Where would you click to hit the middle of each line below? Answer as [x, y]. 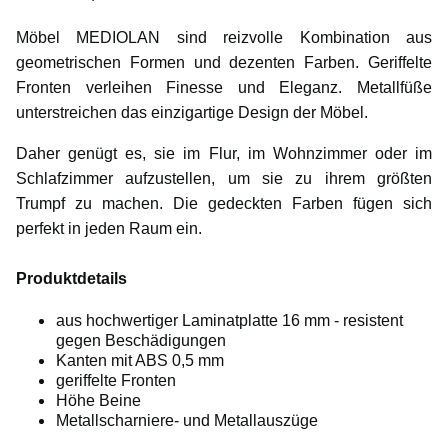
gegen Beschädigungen [141, 340]
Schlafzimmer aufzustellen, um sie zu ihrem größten [224, 178]
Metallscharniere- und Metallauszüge [187, 420]
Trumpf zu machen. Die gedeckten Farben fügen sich [224, 203]
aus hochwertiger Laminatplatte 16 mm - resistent [229, 320]
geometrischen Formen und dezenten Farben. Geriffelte [224, 62]
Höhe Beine [98, 400]
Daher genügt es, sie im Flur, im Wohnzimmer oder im [224, 153]
